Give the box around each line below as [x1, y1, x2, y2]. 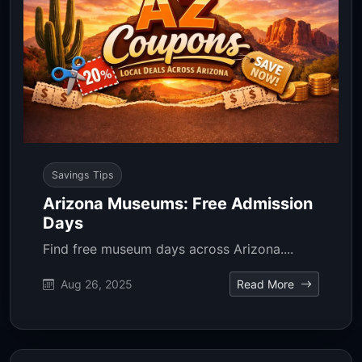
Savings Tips [51, 168, 114, 181]
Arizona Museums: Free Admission [43, 194, 313, 214]
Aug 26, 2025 [57, 277, 133, 292]
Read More [237, 277, 297, 292]
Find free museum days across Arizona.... [43, 241, 293, 258]
